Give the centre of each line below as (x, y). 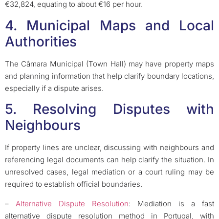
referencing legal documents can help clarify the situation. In (109, 160)
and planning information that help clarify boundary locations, (109, 76)
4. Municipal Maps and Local (109, 25)
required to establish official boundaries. (74, 184)
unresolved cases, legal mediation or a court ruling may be (109, 172)
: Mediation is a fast (171, 203)
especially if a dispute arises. (54, 88)
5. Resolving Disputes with (109, 109)
